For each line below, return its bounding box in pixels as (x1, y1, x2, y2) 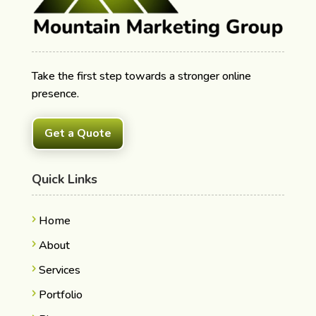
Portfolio (38, 286, 83, 303)
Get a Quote (44, 125, 111, 141)
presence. (31, 85, 79, 102)
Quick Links (31, 170, 97, 188)
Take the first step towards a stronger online (31, 68, 251, 84)
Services (38, 262, 80, 278)
